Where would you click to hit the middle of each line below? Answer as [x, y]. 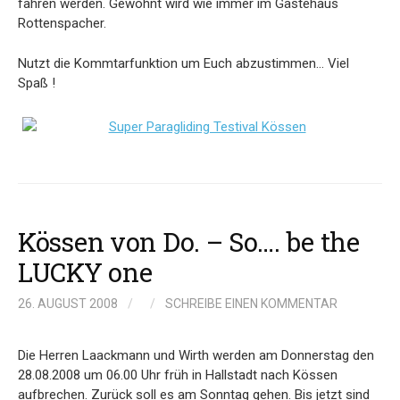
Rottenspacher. [62, 23]
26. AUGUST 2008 [68, 303]
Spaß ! [37, 83]
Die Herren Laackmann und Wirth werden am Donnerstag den [196, 355]
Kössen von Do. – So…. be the [189, 241]
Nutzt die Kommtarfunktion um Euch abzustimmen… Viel [183, 63]
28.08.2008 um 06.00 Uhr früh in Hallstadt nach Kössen [178, 375]
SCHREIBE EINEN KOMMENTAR [251, 303]
